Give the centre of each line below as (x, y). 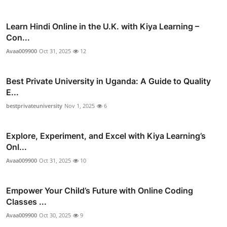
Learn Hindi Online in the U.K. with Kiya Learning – (103, 27)
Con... (18, 38)
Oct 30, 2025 (55, 215)
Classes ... (26, 202)
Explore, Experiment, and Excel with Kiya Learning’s (106, 136)
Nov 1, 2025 (80, 106)
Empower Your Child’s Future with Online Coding (100, 191)
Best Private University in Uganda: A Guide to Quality (108, 81)
